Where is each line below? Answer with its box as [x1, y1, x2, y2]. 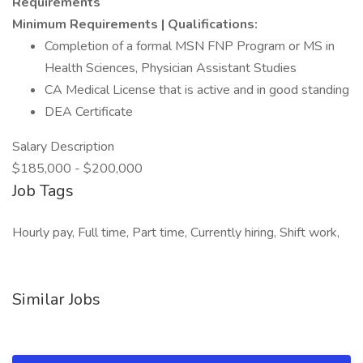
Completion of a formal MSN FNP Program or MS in [45, 37, 335, 55]
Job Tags [12, 180, 74, 202]
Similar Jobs [12, 288, 100, 310]
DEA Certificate [45, 103, 133, 121]
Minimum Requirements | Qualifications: [12, 15, 258, 33]
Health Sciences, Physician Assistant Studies [45, 59, 297, 77]
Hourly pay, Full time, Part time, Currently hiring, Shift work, [12, 224, 340, 241]
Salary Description [12, 138, 114, 156]
